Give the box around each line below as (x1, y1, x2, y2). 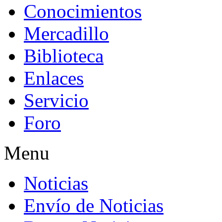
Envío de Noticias (24, 195, 164, 216)
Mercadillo (24, 23, 109, 44)
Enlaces (24, 67, 84, 89)
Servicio (24, 90, 89, 111)
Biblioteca (24, 45, 104, 66)
